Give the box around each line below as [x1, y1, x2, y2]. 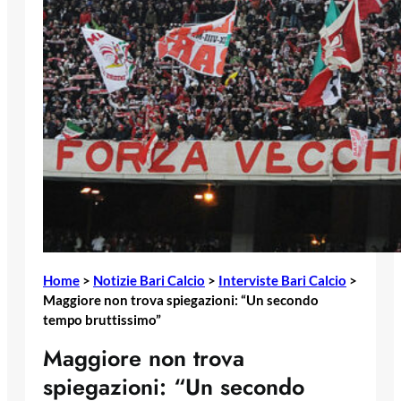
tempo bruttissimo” [43, 311, 161, 328]
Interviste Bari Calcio [218, 271, 346, 288]
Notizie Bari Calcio [93, 271, 205, 288]
